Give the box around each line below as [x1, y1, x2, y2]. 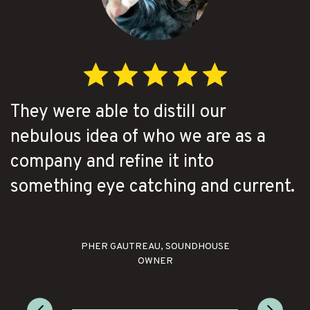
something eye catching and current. [10, 175, 295, 199]
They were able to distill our [10, 100, 226, 124]
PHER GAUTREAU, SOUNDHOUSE [80, 240, 230, 253]
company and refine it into [10, 150, 214, 174]
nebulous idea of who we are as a [10, 125, 266, 149]
